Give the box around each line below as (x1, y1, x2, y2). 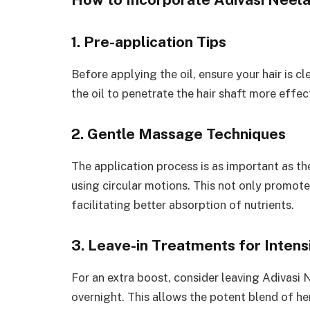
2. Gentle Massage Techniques (71, 125, 286, 143)
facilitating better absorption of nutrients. (71, 197, 294, 212)
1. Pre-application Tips (71, 33, 226, 51)
